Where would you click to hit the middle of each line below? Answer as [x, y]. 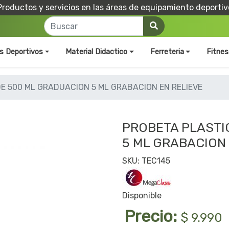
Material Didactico [97, 52]
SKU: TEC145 [146, 161]
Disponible [142, 196]
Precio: [153, 216]
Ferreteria [167, 52]
